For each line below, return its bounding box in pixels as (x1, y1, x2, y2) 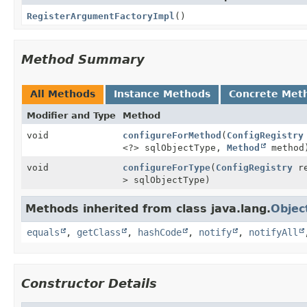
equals (27, 226, 60, 238)
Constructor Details (21, 275, 157, 291)
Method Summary (21, 51, 145, 66)
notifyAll (249, 226, 298, 238)
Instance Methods (114, 88, 210, 99)
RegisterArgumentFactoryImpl (27, 10, 175, 21)
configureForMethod (123, 130, 221, 140)
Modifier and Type (27, 110, 116, 121)
